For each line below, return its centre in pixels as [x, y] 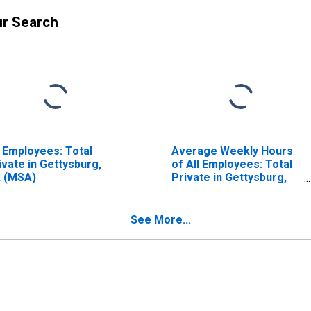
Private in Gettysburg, [229, 177]
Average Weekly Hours [232, 151]
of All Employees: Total [232, 164]
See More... [161, 219]
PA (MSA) [196, 190]
